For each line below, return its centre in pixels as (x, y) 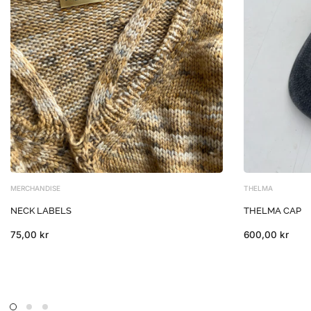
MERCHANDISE (35, 188)
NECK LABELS (41, 210)
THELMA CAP (272, 210)
